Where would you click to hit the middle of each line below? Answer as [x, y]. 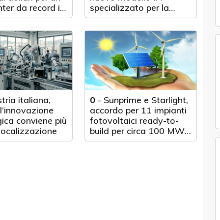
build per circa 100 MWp [140, 131]
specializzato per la [130, 8]
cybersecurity [117, 18]
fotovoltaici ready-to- [135, 121]
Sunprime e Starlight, [146, 100]
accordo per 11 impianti [138, 110]
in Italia [105, 141]
